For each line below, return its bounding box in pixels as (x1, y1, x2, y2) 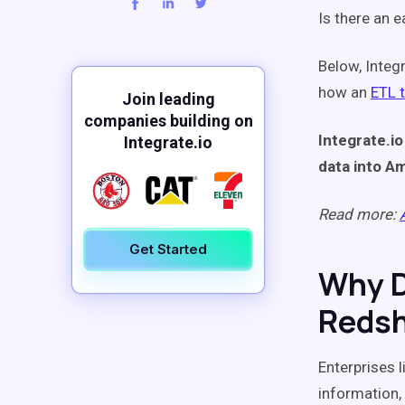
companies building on (83, 111, 253, 130)
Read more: (318, 205, 400, 223)
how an (318, 83, 371, 101)
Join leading (121, 89, 215, 108)
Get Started (129, 240, 207, 258)
